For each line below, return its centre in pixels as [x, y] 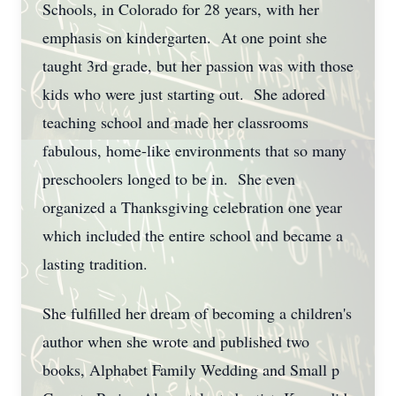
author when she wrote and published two [176, 341]
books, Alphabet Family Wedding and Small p [191, 369]
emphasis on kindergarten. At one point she [185, 37]
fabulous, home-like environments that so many [194, 150]
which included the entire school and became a [193, 235]
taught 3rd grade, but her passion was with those [198, 65]
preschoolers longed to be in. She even [169, 179]
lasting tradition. [95, 263]
